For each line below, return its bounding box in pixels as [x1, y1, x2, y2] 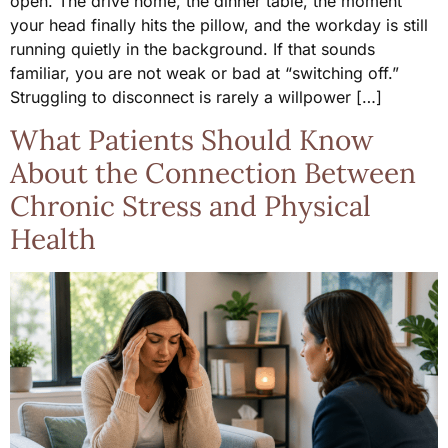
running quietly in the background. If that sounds [10, 39, 375, 60]
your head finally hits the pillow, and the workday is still [10, 15, 428, 36]
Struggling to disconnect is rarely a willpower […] [10, 87, 382, 108]
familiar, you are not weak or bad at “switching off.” [10, 63, 399, 84]
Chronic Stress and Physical [10, 187, 371, 224]
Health [10, 220, 96, 257]
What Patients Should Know [10, 121, 373, 158]
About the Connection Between [10, 154, 416, 191]
